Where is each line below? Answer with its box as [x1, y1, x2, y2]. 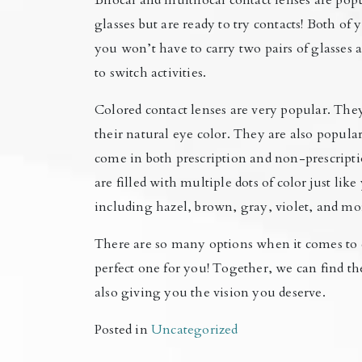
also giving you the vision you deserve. [95, 284, 326, 302]
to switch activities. [95, 64, 207, 82]
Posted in [95, 321, 151, 339]
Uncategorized [151, 321, 238, 339]
